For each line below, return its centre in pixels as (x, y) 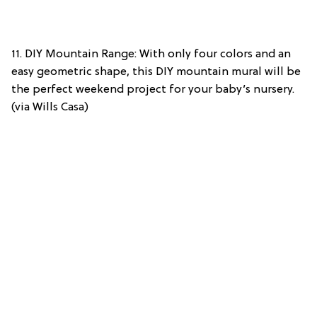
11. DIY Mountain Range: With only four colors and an (151, 55)
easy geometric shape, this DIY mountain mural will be (156, 73)
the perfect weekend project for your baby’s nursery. (153, 90)
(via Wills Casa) (50, 108)
